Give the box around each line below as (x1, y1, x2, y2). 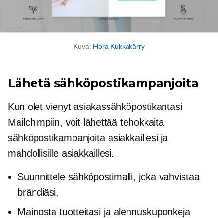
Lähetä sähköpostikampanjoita (8, 75, 199, 90)
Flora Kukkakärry (92, 42, 145, 50)
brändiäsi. (18, 186, 59, 198)
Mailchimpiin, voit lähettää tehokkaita (8, 116, 164, 127)
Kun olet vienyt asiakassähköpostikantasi (8, 101, 182, 112)
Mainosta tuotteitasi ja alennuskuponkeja (18, 206, 190, 217)
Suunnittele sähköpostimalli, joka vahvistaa (18, 171, 200, 182)
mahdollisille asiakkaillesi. (8, 147, 115, 159)
